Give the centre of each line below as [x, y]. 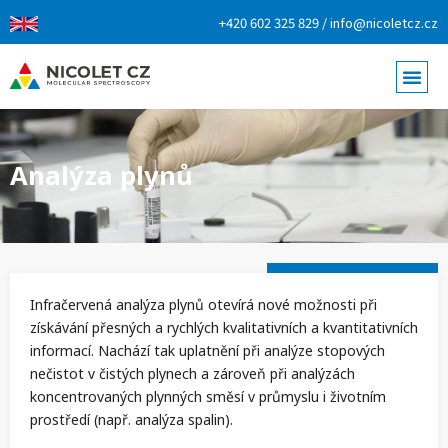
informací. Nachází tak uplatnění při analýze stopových [207, 350]
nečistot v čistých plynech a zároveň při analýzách [192, 373]
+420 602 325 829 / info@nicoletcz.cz [328, 22]
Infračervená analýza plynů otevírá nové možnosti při [203, 304]
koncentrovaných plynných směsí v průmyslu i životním [208, 396]
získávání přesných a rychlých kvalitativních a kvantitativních [224, 327]
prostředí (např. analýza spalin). [131, 419]
